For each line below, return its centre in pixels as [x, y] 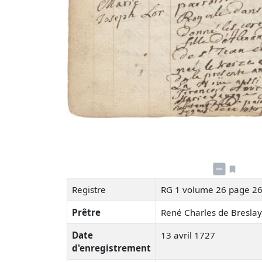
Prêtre [86, 212]
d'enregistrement [111, 248]
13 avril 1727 [188, 235]
